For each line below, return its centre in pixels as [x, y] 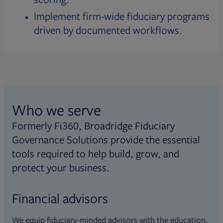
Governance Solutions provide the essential [106, 140]
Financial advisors [60, 198]
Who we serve [56, 110]
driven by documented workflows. [108, 30]
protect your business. [61, 167]
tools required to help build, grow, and [96, 154]
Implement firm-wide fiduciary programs [122, 16]
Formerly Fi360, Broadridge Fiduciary [93, 126]
